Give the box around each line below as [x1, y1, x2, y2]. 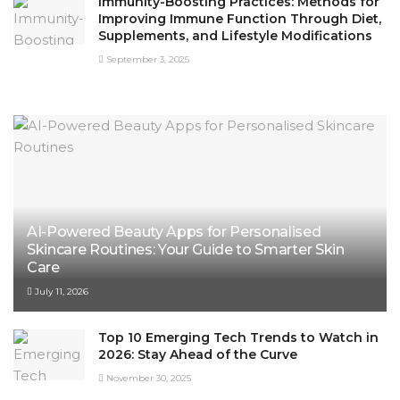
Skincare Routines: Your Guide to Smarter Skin [27, 240, 345, 258]
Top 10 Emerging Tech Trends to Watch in [98, 329, 379, 346]
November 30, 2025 [104, 371, 191, 384]
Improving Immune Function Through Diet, [98, 10, 381, 27]
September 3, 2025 [104, 53, 189, 65]
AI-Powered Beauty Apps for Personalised [27, 222, 321, 240]
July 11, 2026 [32, 285, 88, 297]
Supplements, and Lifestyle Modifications [98, 27, 372, 44]
